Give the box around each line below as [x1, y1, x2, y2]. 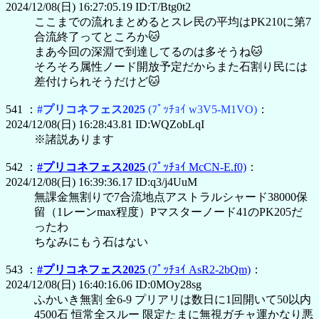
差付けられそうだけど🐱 [34, 75, 160, 88]
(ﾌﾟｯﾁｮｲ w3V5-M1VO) [148, 103, 257, 116]
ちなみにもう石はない [34, 236, 148, 249]
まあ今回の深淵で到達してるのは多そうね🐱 [34, 46, 263, 58]
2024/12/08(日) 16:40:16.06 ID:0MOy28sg [6, 278, 202, 291]
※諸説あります [34, 133, 114, 146]
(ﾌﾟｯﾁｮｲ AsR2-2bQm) [148, 263, 251, 276]
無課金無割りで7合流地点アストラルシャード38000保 [34, 191, 308, 204]
